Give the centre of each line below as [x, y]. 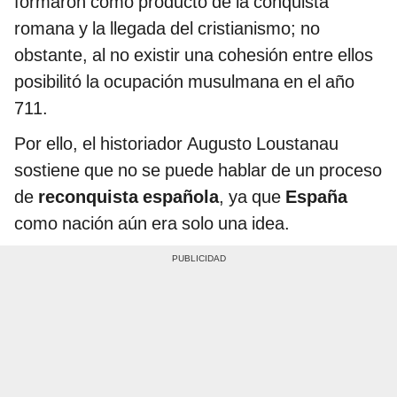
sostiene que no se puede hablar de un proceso [198, 171]
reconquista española [126, 197]
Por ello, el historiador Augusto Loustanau [176, 144]
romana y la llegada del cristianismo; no [167, 29]
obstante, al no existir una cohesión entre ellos [194, 55]
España [316, 197]
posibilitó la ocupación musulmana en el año [184, 82]
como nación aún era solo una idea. [152, 224]
